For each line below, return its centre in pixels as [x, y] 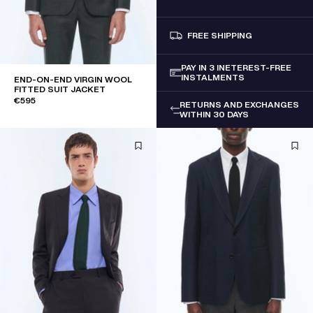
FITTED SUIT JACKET [60, 89]
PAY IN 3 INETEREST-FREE [236, 68]
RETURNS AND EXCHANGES [240, 105]
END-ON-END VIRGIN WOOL [73, 80]
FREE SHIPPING [220, 36]
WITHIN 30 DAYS [214, 115]
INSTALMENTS [212, 78]
